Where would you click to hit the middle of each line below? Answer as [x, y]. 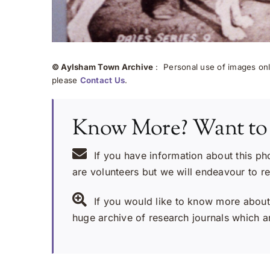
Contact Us [102, 80]
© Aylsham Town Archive [102, 67]
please [66, 80]
